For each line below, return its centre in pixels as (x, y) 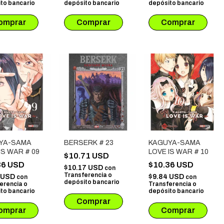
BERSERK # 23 (89, 143)
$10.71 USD (87, 156)
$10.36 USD (172, 165)
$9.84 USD (167, 177)
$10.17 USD (84, 168)
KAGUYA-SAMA (174, 143)
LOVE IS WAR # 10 (178, 152)
